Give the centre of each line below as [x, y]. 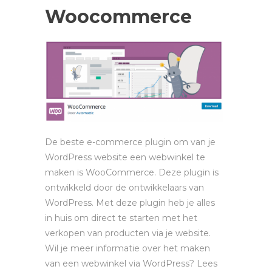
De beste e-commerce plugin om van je [130, 142]
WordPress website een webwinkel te [125, 157]
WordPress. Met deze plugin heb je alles [130, 202]
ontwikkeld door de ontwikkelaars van [124, 187]
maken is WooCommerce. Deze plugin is [132, 172]
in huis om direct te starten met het [121, 218]
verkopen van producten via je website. [128, 233]
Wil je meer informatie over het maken [127, 248]
